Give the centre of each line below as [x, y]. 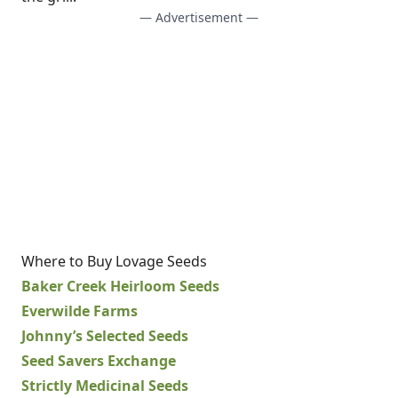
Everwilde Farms [80, 311]
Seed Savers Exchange [99, 361]
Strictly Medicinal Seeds [105, 386]
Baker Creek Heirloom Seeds [120, 286]
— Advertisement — [199, 17]
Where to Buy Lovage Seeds [114, 261]
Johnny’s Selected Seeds [105, 336]
